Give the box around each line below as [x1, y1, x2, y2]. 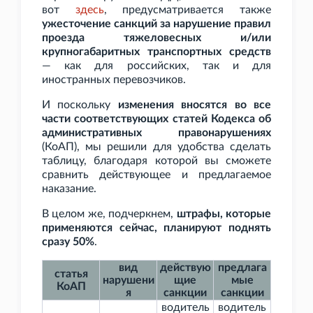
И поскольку [42, 99, 118, 111]
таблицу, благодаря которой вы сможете [42, 155, 271, 167]
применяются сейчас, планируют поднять [42, 222, 271, 234]
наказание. [42, 183, 96, 195]
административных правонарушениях [42, 127, 271, 139]
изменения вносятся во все [117, 99, 272, 111]
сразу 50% [42, 236, 94, 248]
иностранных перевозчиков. [42, 74, 186, 86]
